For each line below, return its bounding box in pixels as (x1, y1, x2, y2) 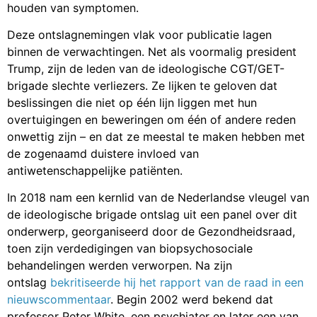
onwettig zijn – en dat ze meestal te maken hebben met (7, 129, 305, 144)
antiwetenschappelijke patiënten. (7, 163, 183, 178)
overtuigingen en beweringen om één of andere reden (7, 112, 296, 127)
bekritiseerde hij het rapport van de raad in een (50, 275, 304, 290)
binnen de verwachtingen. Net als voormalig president (7, 44, 296, 59)
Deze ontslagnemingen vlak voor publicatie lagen (7, 27, 272, 42)
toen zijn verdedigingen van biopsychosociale (7, 241, 253, 256)
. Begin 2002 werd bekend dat (110, 292, 273, 307)
